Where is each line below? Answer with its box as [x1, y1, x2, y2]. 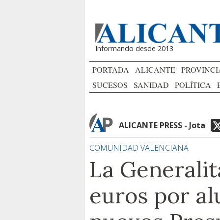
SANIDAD [134, 80, 169, 90]
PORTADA [92, 64, 129, 75]
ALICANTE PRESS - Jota [119, 120, 205, 131]
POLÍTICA [175, 80, 211, 90]
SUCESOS [92, 80, 128, 90]
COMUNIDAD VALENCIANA [89, 142, 189, 153]
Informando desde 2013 [95, 44, 173, 54]
